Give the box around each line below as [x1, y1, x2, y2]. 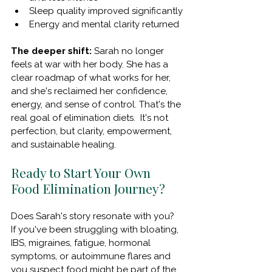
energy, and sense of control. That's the [11, 98, 183, 110]
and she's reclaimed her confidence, [11, 85, 170, 97]
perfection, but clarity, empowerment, [11, 125, 174, 137]
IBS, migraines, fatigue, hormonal [11, 237, 153, 248]
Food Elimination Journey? [11, 179, 165, 197]
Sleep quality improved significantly [29, 5, 183, 16]
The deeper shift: [11, 45, 92, 56]
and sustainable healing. [11, 138, 116, 150]
